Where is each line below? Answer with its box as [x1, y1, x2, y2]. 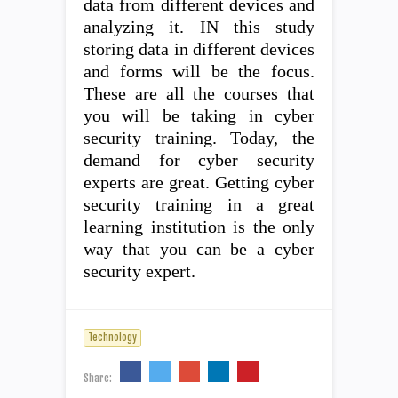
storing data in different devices [84, 40, 314, 59]
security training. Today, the [84, 129, 314, 147]
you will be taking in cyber [84, 107, 314, 125]
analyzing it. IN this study [84, 18, 314, 36]
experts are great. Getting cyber [84, 173, 314, 192]
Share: [84, 371, 115, 385]
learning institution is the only [84, 218, 314, 236]
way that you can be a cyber [84, 240, 314, 259]
